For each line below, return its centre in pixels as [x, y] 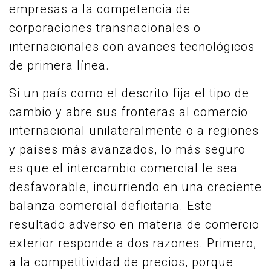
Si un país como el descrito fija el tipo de [129, 93]
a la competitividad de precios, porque [121, 262]
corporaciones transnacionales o [105, 28]
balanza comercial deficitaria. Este [111, 206]
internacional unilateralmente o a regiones [134, 131]
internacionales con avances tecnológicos [132, 47]
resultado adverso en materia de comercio [134, 224]
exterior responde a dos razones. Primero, [133, 243]
